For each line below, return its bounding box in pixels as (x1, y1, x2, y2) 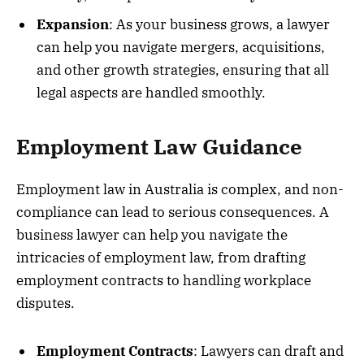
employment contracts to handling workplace (16, 271, 311, 290)
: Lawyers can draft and (193, 341, 344, 360)
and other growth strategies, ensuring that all (37, 60, 329, 79)
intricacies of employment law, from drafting (16, 249, 305, 267)
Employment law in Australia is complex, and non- (16, 180, 344, 199)
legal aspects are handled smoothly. (37, 83, 266, 102)
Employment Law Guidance (16, 133, 302, 161)
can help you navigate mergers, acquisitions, (37, 37, 325, 56)
